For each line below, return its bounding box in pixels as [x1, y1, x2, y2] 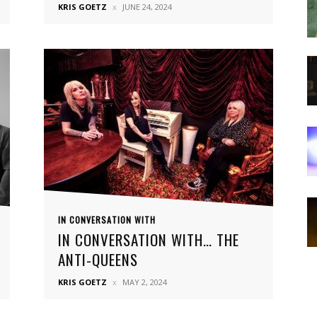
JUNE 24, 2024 [122, 1, 172, 12]
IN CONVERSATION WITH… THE [58, 229, 239, 250]
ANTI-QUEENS [58, 248, 138, 270]
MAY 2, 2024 [122, 277, 167, 287]
